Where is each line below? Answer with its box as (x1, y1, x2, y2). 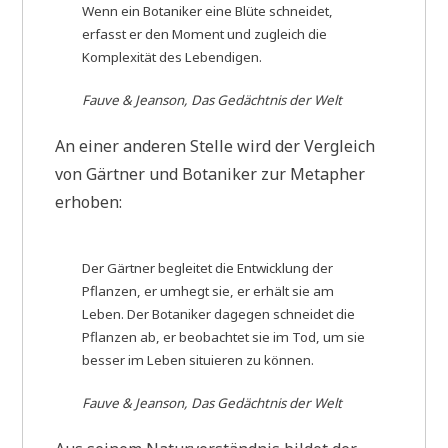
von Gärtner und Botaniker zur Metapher (55, 162, 366, 185)
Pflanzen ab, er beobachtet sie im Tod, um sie (82, 328, 366, 347)
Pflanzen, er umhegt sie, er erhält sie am (82, 282, 335, 301)
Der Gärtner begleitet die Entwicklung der (82, 259, 334, 278)
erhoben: (55, 190, 123, 213)
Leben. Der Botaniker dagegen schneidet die (82, 305, 356, 324)
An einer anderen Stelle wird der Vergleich (55, 134, 376, 157)
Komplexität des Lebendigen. (82, 47, 263, 66)
